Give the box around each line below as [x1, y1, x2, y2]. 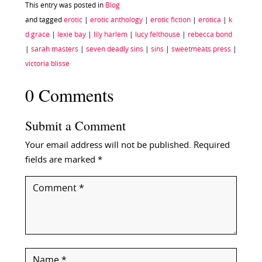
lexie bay [57, 31, 86, 39]
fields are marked [25, 156, 98, 165]
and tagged [25, 16, 64, 24]
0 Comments [25, 83, 114, 107]
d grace [25, 31, 50, 39]
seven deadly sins [85, 46, 143, 53]
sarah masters [30, 46, 78, 53]
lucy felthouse [135, 31, 180, 39]
